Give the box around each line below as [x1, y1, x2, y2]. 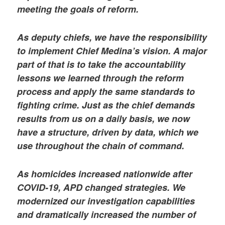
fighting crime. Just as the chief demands [17, 98, 195, 112]
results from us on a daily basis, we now [17, 112, 190, 126]
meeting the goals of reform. [17, 2, 139, 16]
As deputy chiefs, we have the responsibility [17, 31, 207, 44]
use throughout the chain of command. [17, 139, 185, 153]
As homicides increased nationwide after [17, 167, 193, 181]
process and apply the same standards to [17, 85, 195, 98]
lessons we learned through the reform [17, 71, 184, 85]
